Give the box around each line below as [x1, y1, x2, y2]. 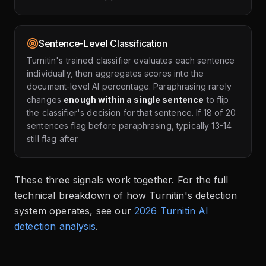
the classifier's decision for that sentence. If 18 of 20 [27, 107, 236, 118]
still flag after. [27, 134, 80, 144]
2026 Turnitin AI [134, 205, 209, 217]
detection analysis [14, 220, 96, 232]
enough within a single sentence [64, 94, 204, 104]
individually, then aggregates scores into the [27, 68, 204, 78]
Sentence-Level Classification [39, 37, 167, 49]
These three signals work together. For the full [14, 174, 229, 186]
